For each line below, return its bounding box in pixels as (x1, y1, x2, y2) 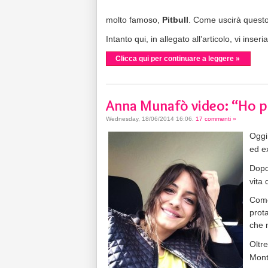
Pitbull (162, 14, 188, 25)
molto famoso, (106, 14, 162, 25)
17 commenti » (196, 115, 236, 122)
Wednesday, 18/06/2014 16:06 (106, 115, 192, 122)
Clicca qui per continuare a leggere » (115, 54, 240, 63)
